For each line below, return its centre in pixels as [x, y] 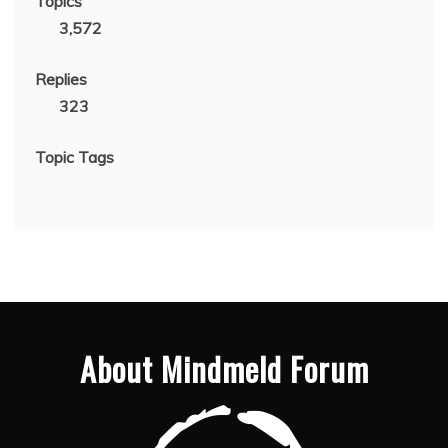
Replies [61, 79]
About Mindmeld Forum [224, 369]
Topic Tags [74, 157]
